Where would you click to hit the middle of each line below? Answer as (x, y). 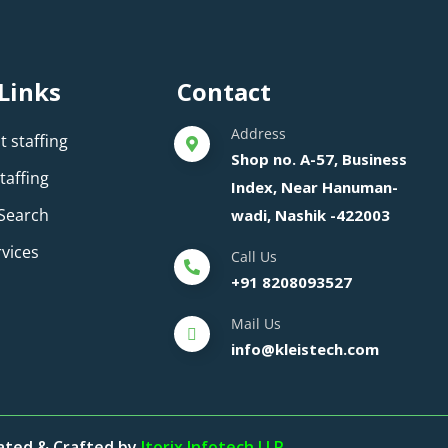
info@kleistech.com (305, 348)
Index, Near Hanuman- (315, 186)
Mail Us (256, 323)
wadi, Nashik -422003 (311, 214)
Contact (224, 91)
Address (259, 133)
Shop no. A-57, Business (319, 158)
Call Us (254, 256)
